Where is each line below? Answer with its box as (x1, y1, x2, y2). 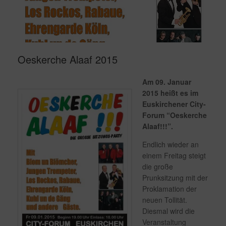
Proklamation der (142, 184, 197, 194)
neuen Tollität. (142, 195, 187, 205)
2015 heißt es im (142, 88, 198, 98)
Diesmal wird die (142, 206, 195, 216)
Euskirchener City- (142, 99, 206, 109)
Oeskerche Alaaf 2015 (18, 52, 118, 67)
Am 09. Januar (142, 77, 191, 87)
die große (142, 161, 173, 172)
